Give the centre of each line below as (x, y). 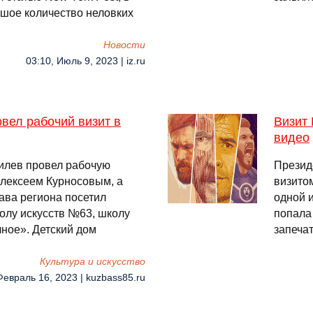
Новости (124, 45)
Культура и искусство (93, 262)
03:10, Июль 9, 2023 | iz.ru (86, 61)
